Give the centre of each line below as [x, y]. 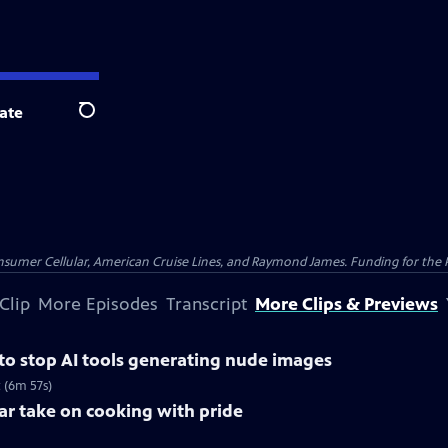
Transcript [206, 304]
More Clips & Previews [346, 304]
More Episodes [98, 304]
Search [102, 121]
